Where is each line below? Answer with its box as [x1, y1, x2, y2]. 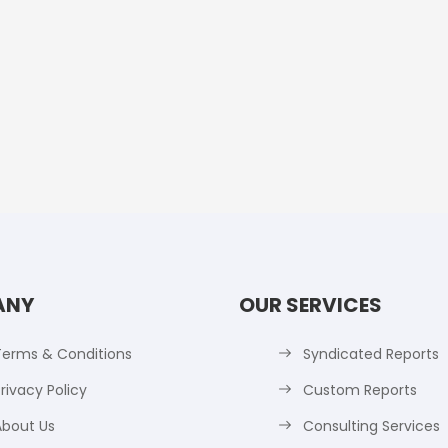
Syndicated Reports [303, 344, 439, 364]
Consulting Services [303, 416, 440, 436]
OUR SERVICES [239, 291, 382, 319]
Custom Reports [303, 380, 417, 400]
